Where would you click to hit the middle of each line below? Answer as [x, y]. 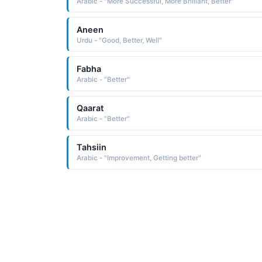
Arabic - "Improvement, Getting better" [139, 158]
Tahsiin [91, 147]
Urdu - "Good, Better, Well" [119, 40]
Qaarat [90, 108]
